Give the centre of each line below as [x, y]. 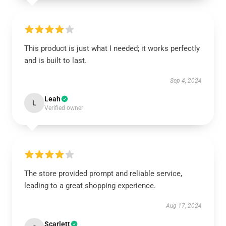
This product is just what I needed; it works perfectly [112, 48]
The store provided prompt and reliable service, [103, 174]
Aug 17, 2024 [184, 206]
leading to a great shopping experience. [90, 186]
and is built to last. [55, 61]
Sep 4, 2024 [186, 81]
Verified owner [64, 108]
